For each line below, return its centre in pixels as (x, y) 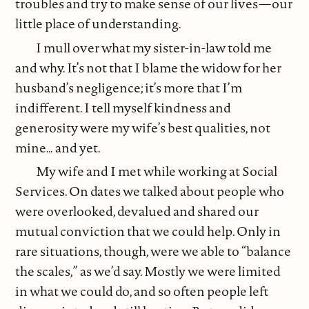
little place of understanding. (99, 23)
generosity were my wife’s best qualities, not (143, 127)
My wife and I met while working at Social (157, 171)
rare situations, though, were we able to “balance (153, 251)
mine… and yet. (58, 147)
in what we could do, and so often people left (142, 291)
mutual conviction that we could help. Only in (148, 231)
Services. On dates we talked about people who (150, 191)
